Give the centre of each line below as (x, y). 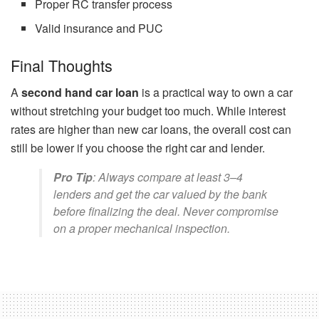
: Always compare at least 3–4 (168, 177)
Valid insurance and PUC (99, 28)
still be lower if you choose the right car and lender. (138, 148)
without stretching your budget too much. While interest (148, 111)
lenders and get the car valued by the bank (160, 194)
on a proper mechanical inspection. (142, 229)
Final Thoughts (62, 65)
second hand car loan (80, 93)
